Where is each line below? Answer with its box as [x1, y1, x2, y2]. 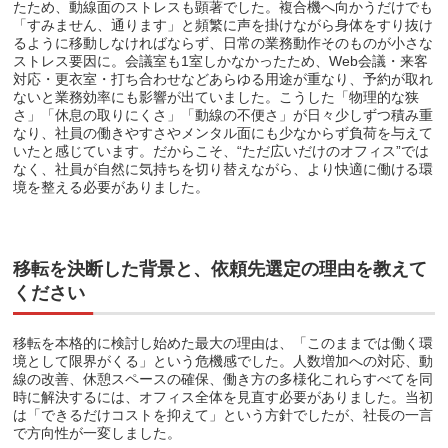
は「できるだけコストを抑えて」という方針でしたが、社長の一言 [13, 406, 434, 423]
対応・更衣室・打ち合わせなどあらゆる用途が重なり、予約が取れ [13, 70, 434, 87]
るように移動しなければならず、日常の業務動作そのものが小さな [13, 34, 434, 51]
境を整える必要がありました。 [13, 178, 210, 195]
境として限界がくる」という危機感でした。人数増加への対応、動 [13, 352, 434, 369]
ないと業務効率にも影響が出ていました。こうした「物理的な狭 [13, 88, 420, 105]
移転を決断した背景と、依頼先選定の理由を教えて [13, 258, 428, 279]
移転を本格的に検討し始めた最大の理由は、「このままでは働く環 [13, 334, 434, 351]
